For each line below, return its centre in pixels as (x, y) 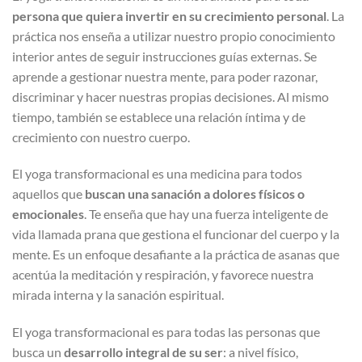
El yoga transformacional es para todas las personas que (166, 332)
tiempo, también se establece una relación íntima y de (159, 116)
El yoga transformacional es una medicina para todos (157, 174)
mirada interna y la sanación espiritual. (118, 295)
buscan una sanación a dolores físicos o (195, 194)
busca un (38, 352)
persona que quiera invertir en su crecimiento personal (169, 15)
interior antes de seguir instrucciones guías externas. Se (164, 56)
